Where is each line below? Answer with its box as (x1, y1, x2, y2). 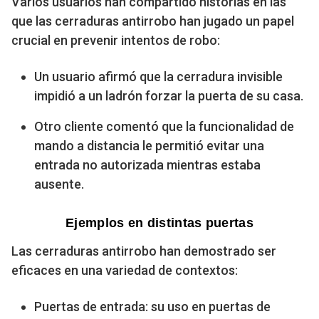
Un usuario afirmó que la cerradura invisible (34, 68, 283, 84)
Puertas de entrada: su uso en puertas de (34, 298, 271, 314)
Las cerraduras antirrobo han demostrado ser (11, 243, 276, 258)
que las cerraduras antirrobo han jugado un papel (11, 13, 294, 28)
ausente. (34, 176, 84, 192)
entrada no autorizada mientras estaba (34, 157, 261, 172)
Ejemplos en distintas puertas (66, 215, 253, 230)
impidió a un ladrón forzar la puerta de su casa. (34, 88, 303, 103)
